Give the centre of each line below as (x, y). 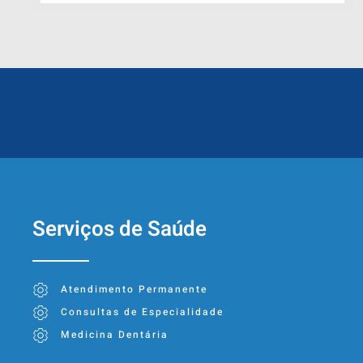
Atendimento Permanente (134, 290)
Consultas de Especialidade (142, 312)
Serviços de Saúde (120, 230)
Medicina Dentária (115, 335)
